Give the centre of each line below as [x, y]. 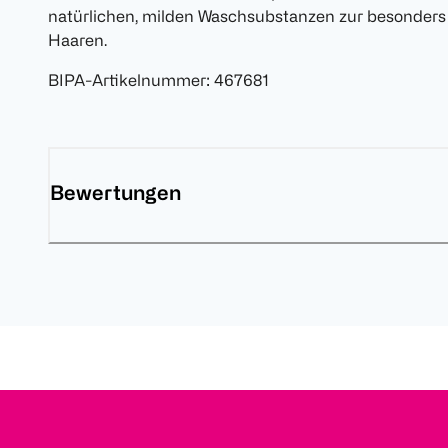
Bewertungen [115, 193]
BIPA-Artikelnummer [127, 80]
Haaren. [77, 40]
